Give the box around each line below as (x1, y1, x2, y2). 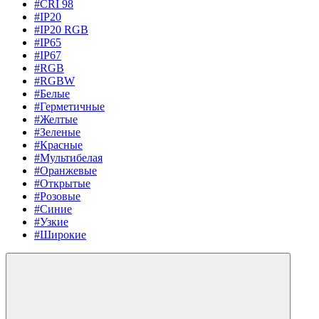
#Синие (34, 202, 72, 215)
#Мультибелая (34, 151, 103, 164)
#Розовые (34, 189, 80, 202)
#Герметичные (34, 100, 105, 113)
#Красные (34, 138, 83, 151)
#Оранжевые (34, 164, 97, 177)
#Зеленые (34, 125, 80, 138)
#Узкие (34, 215, 68, 228)
